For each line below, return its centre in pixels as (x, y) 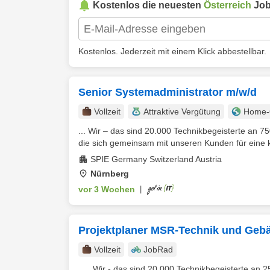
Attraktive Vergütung (182, 111)
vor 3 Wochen (107, 189)
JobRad (158, 250)
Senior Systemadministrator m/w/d (168, 92)
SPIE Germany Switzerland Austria (156, 159)
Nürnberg (110, 174)
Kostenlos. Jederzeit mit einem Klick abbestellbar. (172, 51)
